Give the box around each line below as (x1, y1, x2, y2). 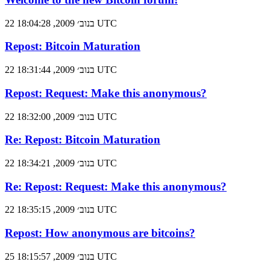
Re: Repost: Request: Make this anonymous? (5, 180, 227, 193)
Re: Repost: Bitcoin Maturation (5, 133, 160, 146)
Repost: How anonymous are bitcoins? (5, 227, 195, 240)
